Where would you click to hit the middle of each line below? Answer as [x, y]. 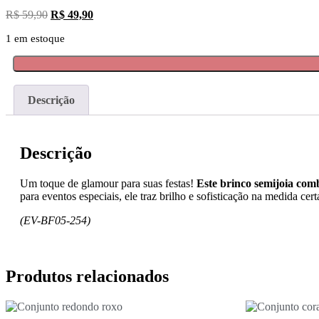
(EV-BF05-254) [55, 221]
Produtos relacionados [87, 277]
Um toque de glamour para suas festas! [108, 184]
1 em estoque [35, 38]
